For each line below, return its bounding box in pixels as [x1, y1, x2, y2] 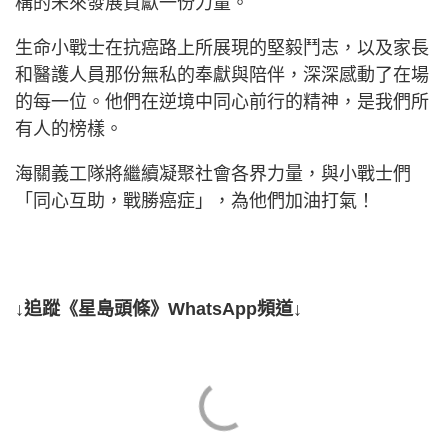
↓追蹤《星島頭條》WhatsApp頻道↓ [15, 298, 302, 319]
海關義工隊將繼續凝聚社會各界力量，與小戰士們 [15, 163, 411, 184]
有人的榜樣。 [15, 118, 123, 139]
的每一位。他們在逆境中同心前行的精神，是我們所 [15, 91, 429, 112]
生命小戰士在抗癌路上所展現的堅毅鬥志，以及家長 [15, 37, 429, 58]
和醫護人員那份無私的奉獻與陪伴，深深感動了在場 [15, 64, 429, 85]
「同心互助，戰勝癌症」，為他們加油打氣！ [15, 190, 375, 211]
